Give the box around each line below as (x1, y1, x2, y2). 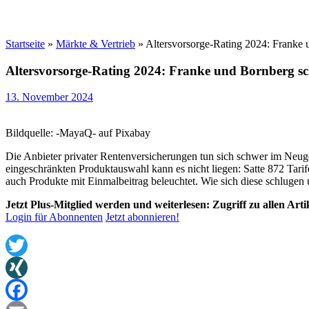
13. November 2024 (6, 91, 93, 103)
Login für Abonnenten (6, 211, 103, 223)
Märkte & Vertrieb (56, 38, 135, 50)
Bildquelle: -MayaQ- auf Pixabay (6, 127, 150, 139)
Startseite (6, 38, 45, 50)
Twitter (6, 261, 37, 274)
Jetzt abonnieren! (106, 211, 179, 223)
